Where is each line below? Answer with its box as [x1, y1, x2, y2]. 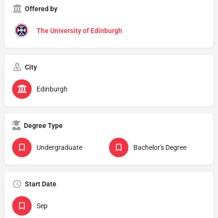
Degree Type [24, 121, 63, 129]
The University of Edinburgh [36, 26, 122, 35]
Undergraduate [36, 143, 82, 151]
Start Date [25, 180, 56, 188]
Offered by [25, 4, 57, 13]
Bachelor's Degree [133, 143, 186, 151]
